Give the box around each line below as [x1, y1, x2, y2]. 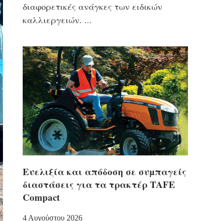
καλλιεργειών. [22, 14, 82, 26]
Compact [22, 190, 60, 204]
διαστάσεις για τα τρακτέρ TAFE [22, 178, 175, 191]
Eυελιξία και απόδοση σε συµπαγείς [22, 165, 186, 179]
